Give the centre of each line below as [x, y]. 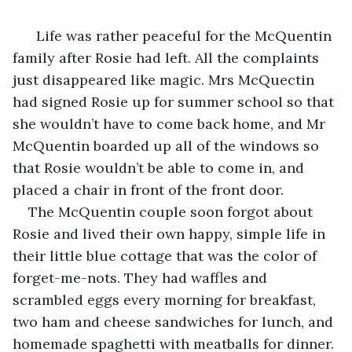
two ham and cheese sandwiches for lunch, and [175, 321]
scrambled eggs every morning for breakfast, [166, 299]
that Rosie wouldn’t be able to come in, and [160, 167]
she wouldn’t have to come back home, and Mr [171, 123]
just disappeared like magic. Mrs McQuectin [165, 79]
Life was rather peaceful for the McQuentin [182, 35]
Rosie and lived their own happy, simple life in [171, 233]
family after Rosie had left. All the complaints [168, 57]
